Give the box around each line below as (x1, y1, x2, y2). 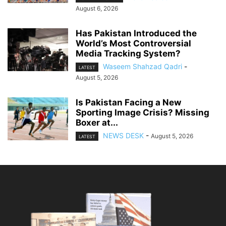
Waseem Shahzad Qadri (103, 62, 182, 71)
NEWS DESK (103, 131, 144, 140)
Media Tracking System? (76, 48, 181, 59)
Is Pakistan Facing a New (76, 97, 181, 108)
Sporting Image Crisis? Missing (76, 107, 209, 118)
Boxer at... (76, 118, 118, 128)
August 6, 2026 (76, 4, 118, 12)
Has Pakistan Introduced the (76, 28, 197, 38)
